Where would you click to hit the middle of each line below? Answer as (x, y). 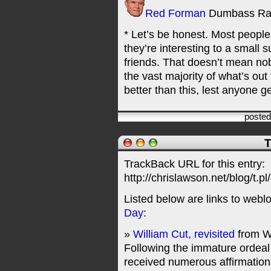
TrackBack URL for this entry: (194, 164)
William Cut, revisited (184, 234)
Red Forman (175, 13)
